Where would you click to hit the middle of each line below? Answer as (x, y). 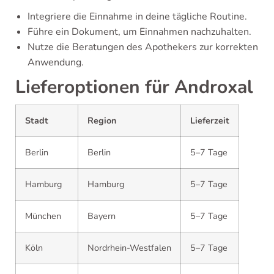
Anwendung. (56, 62)
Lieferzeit (210, 120)
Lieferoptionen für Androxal (134, 87)
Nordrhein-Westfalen (129, 248)
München (43, 216)
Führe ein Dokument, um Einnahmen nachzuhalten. (139, 32)
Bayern (102, 216)
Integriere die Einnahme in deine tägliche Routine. (137, 17)
